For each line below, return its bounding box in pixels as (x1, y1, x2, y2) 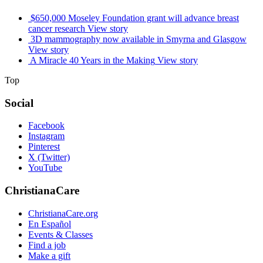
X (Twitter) (28, 152, 70, 163)
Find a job (28, 240, 66, 250)
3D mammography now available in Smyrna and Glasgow (31, 33, 247, 44)
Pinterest (28, 141, 60, 152)
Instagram (28, 131, 65, 141)
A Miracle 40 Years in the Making (30, 55, 155, 65)
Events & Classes (28, 229, 93, 240)
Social (5, 96, 33, 109)
